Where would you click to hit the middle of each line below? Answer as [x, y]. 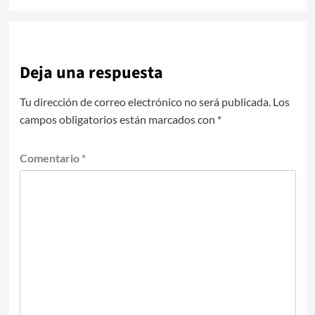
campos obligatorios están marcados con [118, 119]
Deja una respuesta [91, 72]
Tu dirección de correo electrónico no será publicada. [145, 101]
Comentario [50, 157]
